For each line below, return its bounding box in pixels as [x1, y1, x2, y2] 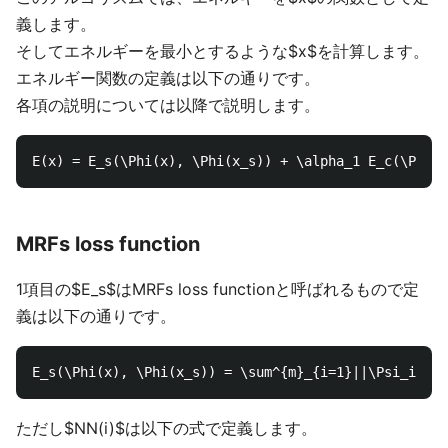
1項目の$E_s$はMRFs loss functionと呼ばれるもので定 [16, 279, 419, 299]
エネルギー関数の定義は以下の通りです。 [16, 68, 320, 88]
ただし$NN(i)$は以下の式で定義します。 [16, 418, 317, 438]
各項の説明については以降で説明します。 [16, 95, 320, 115]
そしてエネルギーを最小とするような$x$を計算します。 [16, 41, 429, 61]
